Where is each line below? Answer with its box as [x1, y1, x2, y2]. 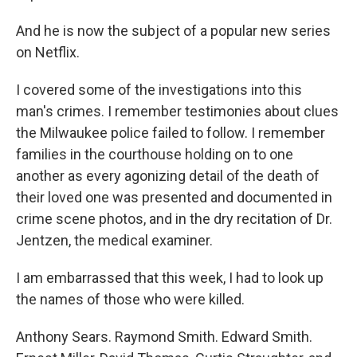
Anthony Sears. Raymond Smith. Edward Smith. [16, 328, 312, 345]
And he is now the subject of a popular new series [16, 22, 331, 39]
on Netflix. [16, 44, 80, 61]
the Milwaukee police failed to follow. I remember [16, 124, 325, 141]
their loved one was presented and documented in [16, 189, 332, 206]
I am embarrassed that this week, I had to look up [16, 269, 324, 286]
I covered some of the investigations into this [16, 81, 302, 98]
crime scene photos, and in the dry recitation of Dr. [16, 210, 332, 227]
